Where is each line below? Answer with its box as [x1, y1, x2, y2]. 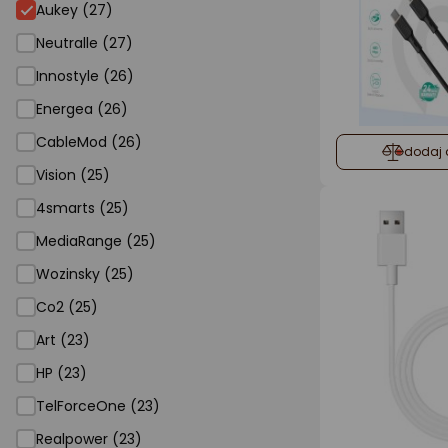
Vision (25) [36, 165, 110, 185]
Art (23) [36, 330, 90, 350]
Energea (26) [36, 99, 128, 119]
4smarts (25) [36, 198, 129, 218]
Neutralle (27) [36, 33, 133, 53]
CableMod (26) [36, 132, 142, 152]
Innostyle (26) [36, 66, 134, 86]
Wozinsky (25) [36, 264, 134, 284]
